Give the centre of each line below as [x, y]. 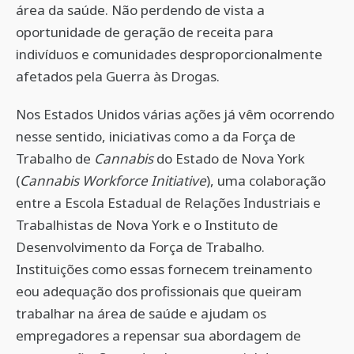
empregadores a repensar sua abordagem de [158, 335]
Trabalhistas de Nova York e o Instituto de [147, 225]
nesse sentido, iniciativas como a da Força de [156, 136]
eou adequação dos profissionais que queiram [159, 291]
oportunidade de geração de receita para [145, 32]
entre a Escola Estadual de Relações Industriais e [168, 203]
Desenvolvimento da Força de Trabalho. [140, 247]
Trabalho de [55, 158]
